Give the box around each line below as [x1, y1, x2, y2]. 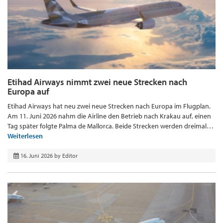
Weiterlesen [7, 131, 43, 141]
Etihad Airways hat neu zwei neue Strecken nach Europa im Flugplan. [7, 102, 211, 111]
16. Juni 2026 [20, 152, 53, 160]
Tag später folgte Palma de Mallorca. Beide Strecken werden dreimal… [7, 121, 214, 131]
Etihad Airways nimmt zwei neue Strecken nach [7, 76, 187, 88]
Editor [62, 152, 78, 160]
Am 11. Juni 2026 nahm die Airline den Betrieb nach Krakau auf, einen [7, 111, 211, 121]
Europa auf [7, 86, 49, 98]
